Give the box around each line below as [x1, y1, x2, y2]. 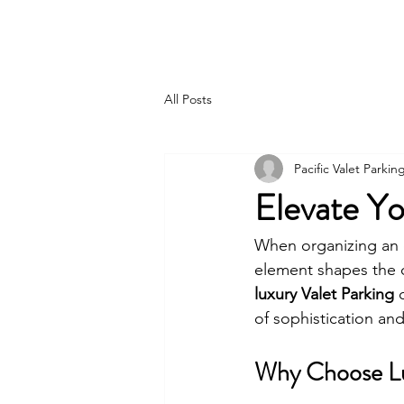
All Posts [164, 90, 212, 107]
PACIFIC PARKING [81, 19, 234, 41]
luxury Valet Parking [254, 284, 394, 304]
